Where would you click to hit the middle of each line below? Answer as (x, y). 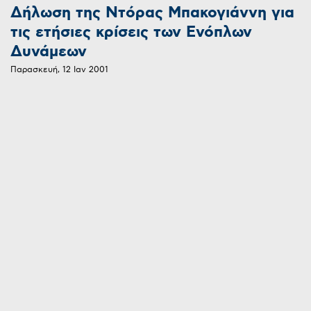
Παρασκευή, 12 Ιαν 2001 (59, 70)
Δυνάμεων (49, 52)
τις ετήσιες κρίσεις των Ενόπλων (131, 33)
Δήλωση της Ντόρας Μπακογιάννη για (152, 13)
